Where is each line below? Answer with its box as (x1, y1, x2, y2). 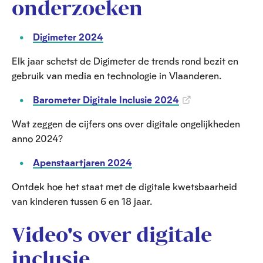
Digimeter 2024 (33, 31, 103, 43)
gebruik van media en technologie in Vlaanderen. (12, 69, 222, 82)
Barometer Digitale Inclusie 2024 (33, 93, 179, 106)
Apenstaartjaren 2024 (33, 156, 132, 169)
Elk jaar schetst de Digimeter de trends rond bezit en (12, 55, 238, 68)
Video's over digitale (12, 223, 212, 246)
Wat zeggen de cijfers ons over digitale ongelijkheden (12, 117, 240, 130)
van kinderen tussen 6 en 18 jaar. (12, 195, 153, 208)
